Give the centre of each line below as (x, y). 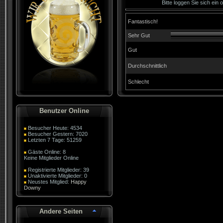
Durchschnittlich (147, 66)
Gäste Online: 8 (46, 152)
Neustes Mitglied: (49, 182)
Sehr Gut (139, 35)
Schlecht (138, 82)
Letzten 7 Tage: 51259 (54, 140)
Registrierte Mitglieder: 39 (58, 170)
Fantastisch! (143, 21)
